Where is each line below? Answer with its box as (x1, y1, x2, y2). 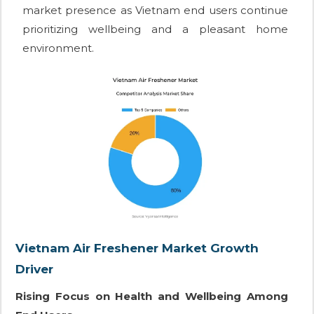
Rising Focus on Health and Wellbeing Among (15, 289, 288, 303)
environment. (22, 41, 94, 55)
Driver (15, 262, 53, 277)
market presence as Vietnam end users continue (22, 3, 288, 17)
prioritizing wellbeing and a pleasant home (22, 22, 288, 36)
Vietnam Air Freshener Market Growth (15, 241, 259, 256)
